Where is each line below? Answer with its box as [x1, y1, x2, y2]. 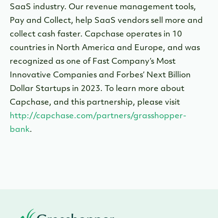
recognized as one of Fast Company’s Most [10, 58, 176, 66]
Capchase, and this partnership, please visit [10, 99, 180, 107]
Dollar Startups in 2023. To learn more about [10, 85, 184, 93]
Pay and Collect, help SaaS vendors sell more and [10, 17, 203, 25]
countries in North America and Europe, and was [10, 44, 200, 52]
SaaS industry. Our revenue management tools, [10, 3, 196, 11]
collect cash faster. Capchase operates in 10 [10, 31, 182, 38]
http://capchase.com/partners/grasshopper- [10, 112, 186, 120]
